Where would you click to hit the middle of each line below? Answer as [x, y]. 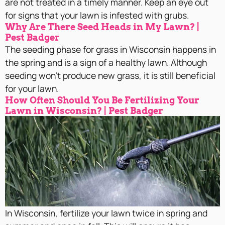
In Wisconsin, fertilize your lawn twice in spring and [106, 213]
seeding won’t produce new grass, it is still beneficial [110, 76]
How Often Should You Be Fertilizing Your [102, 100]
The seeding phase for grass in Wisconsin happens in [110, 49]
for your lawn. [32, 89]
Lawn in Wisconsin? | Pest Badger [84, 111]
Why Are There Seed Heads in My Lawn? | [102, 27]
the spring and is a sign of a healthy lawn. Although [106, 63]
